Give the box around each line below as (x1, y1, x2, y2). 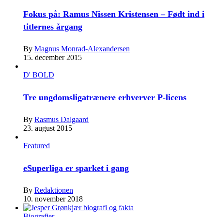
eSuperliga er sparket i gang (23, 163, 129, 173)
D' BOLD (23, 70, 54, 79)
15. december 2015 (23, 53, 82, 62)
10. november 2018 (23, 194, 83, 203)
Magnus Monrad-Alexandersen (34, 44, 130, 53)
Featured (23, 141, 50, 150)
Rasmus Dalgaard (34, 115, 89, 124)
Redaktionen (34, 186, 73, 194)
